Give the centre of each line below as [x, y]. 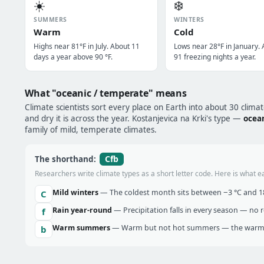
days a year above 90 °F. [73, 57]
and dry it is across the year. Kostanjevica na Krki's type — [134, 118]
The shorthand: [67, 159]
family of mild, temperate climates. [91, 130]
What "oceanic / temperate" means [106, 93]
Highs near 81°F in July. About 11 [87, 46]
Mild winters [75, 192]
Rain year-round [82, 210]
